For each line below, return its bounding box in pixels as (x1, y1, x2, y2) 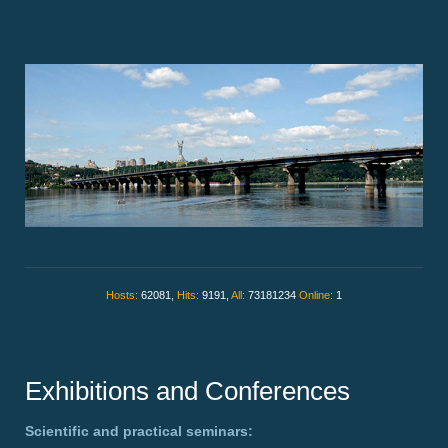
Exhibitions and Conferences (25, 376, 350, 407)
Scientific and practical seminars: (25, 423, 253, 440)
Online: (299, 289, 336, 302)
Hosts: (106, 289, 141, 302)
